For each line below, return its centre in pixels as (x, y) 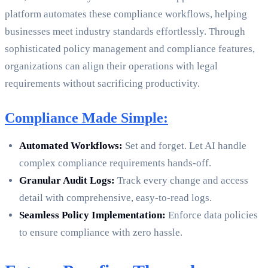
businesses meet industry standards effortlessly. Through (125, 32)
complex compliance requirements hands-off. (115, 163)
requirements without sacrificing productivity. (102, 84)
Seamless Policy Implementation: (92, 215)
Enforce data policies (212, 215)
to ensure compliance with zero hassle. (101, 233)
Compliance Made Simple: (86, 118)
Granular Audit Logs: (67, 181)
